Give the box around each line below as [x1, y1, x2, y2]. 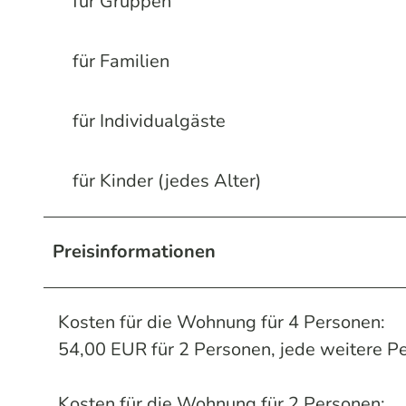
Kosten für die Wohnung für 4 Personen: [58, 309, 385, 334]
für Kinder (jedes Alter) [72, 168, 261, 193]
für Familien [72, 48, 169, 73]
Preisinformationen [53, 238, 216, 264]
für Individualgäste [72, 108, 226, 133]
